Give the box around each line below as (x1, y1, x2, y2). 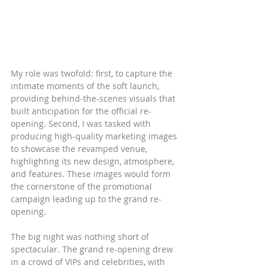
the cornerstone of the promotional (11, 181, 154, 193)
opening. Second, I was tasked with (11, 118, 153, 130)
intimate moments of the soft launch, (11, 80, 162, 92)
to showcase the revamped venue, (11, 143, 150, 155)
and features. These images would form (11, 168, 173, 180)
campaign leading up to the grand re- (11, 193, 162, 205)
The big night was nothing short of (11, 231, 151, 243)
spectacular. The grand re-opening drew (11, 243, 175, 255)
